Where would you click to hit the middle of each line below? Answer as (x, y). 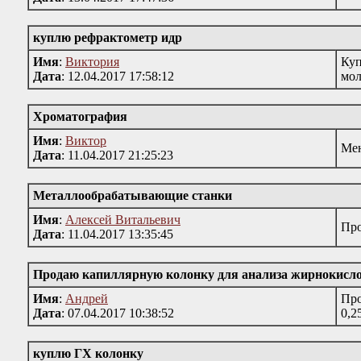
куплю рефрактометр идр (108, 37)
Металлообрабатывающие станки (133, 195)
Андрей (87, 299)
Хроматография (80, 116)
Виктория (92, 62)
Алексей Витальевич (123, 220)
